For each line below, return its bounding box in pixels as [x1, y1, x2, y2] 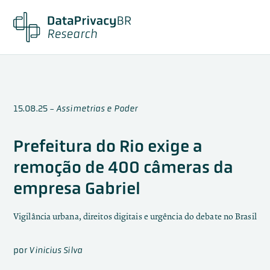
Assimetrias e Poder [56, 102, 138, 114]
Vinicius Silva [29, 244, 83, 256]
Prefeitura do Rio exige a [13, 136, 202, 156]
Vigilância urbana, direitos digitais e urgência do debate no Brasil [13, 211, 257, 222]
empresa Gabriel [13, 178, 140, 198]
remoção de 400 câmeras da [13, 157, 233, 177]
